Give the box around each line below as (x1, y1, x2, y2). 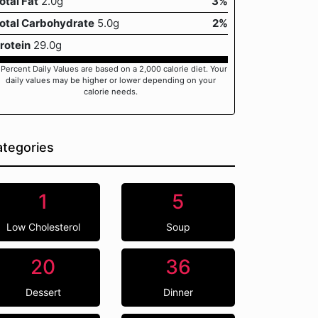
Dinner (163, 286, 193, 298)
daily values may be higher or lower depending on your (5, 75, 216, 85)
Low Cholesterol (6, 221, 80, 233)
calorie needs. (83, 87, 138, 97)
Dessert (25, 286, 61, 298)
